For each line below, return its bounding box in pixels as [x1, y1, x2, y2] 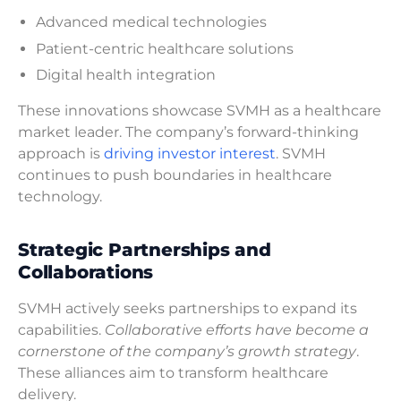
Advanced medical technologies [36, 13, 267, 31]
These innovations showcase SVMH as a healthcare [18, 102, 381, 120]
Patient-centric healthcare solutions [36, 39, 294, 57]
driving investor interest [104, 145, 276, 163]
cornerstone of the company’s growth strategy [18, 343, 356, 361]
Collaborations [18, 261, 154, 284]
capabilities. [18, 321, 105, 339]
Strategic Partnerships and [18, 239, 271, 261]
